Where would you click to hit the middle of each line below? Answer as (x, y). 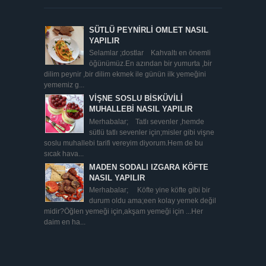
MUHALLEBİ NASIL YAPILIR (140, 109)
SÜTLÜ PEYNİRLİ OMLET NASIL (148, 30)
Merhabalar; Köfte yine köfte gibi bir (149, 190)
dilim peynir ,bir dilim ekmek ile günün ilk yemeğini (125, 75)
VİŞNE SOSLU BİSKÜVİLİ (136, 99)
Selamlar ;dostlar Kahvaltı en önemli (150, 53)
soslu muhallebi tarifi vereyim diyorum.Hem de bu (123, 143)
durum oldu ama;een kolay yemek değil (152, 201)
